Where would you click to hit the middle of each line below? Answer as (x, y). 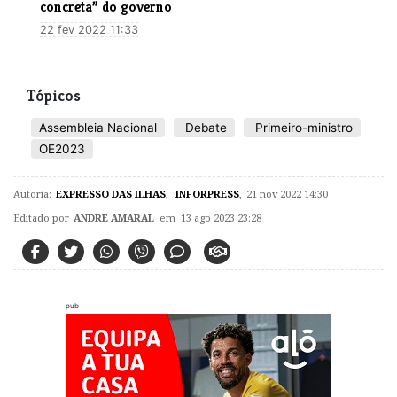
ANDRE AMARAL (114, 217)
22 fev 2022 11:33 (89, 29)
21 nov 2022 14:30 (287, 193)
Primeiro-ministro (302, 127)
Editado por (41, 217)
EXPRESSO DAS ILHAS (111, 193)
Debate (204, 127)
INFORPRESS (206, 193)
